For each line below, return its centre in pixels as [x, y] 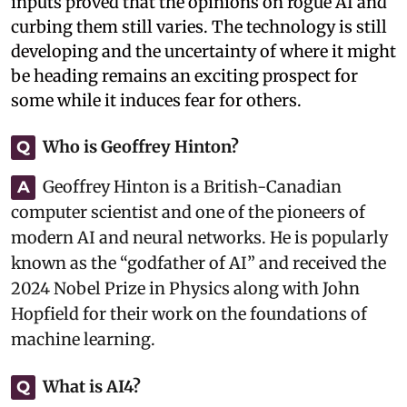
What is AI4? [92, 386]
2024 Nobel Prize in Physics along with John [185, 288]
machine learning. [83, 339]
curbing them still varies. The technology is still [199, 26]
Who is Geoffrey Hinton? [141, 146]
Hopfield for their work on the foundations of [189, 313]
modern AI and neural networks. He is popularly [199, 237]
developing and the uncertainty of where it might [203, 51]
